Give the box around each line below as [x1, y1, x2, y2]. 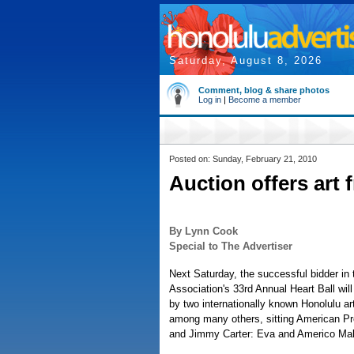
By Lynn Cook [169, 225, 238, 237]
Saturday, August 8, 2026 [169, 55, 322, 66]
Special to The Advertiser [169, 240, 292, 252]
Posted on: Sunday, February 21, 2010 [169, 154, 317, 164]
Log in [198, 95, 221, 104]
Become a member [228, 95, 301, 104]
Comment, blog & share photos [198, 85, 330, 95]
